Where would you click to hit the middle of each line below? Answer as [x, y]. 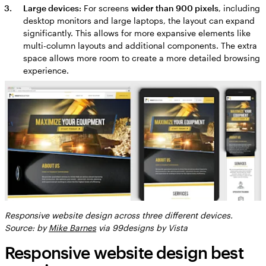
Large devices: [52, 8]
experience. [46, 70]
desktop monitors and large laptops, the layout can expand [139, 20]
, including [239, 8]
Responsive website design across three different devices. [119, 216]
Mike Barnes [72, 228]
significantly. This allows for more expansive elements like [137, 33]
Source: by [27, 228]
